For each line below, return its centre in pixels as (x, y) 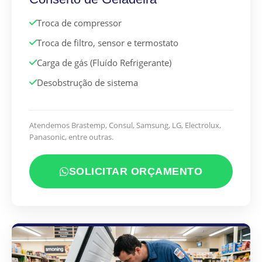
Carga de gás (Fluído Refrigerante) (104, 63)
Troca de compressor (79, 23)
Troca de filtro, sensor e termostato (108, 43)
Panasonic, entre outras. (71, 137)
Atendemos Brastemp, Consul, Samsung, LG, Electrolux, (125, 125)
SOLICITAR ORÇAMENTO (135, 172)
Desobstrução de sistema (87, 83)
